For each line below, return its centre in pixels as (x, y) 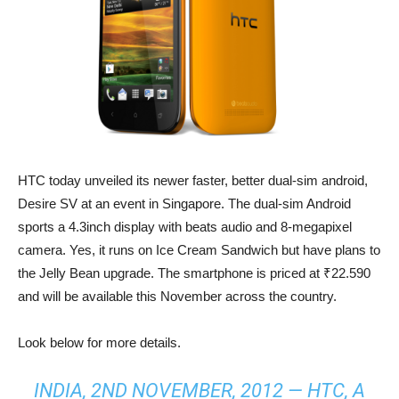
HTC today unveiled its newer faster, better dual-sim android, (193, 180)
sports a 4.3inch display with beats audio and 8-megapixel (185, 226)
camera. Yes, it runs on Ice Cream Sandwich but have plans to (199, 249)
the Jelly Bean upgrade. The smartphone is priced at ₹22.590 (194, 273)
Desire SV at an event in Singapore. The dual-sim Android (184, 203)
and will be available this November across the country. (177, 296)
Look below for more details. (99, 342)
